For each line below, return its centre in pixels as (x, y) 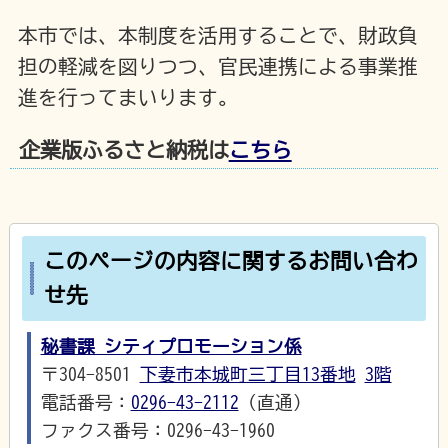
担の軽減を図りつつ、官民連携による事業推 (217, 67)
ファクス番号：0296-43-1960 (157, 429)
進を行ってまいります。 (127, 98)
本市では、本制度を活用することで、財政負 (217, 36)
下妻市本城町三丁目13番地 (247, 373)
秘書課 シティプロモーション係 (171, 345)
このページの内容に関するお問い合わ (230, 261)
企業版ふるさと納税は (123, 151)
